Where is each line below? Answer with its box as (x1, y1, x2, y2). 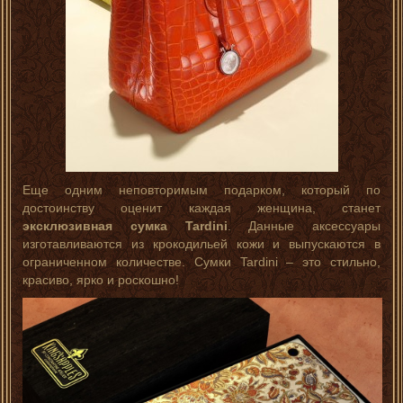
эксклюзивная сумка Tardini (22, 219, 228, 233)
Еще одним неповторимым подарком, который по (22, 183, 381, 197)
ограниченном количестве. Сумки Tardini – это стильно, (22, 255, 381, 269)
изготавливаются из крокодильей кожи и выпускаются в (22, 237, 381, 251)
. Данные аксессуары (227, 219, 381, 233)
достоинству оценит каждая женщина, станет (22, 201, 381, 215)
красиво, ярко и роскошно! (22, 273, 179, 287)
